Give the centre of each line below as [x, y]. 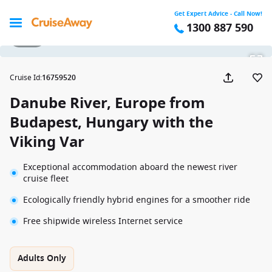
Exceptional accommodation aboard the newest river [130, 167]
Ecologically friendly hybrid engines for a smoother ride [137, 200]
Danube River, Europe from [107, 103]
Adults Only [42, 258]
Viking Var [47, 142]
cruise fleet [46, 179]
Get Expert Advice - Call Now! [218, 14]
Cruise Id [25, 78]
